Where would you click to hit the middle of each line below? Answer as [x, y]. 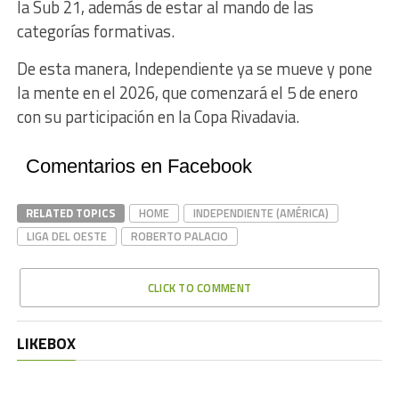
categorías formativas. [95, 31]
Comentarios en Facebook [138, 166]
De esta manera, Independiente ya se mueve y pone [194, 68]
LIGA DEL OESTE [66, 236]
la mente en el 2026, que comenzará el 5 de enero [187, 92]
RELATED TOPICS [70, 212]
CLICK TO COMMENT [199, 287]
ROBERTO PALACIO [179, 236]
